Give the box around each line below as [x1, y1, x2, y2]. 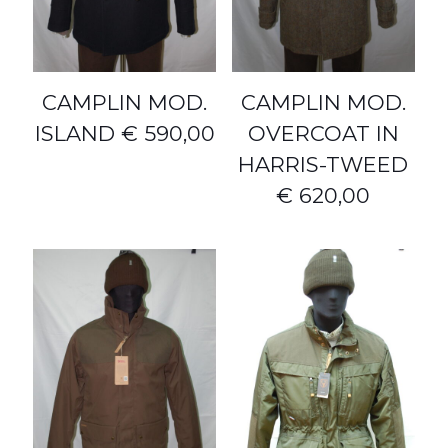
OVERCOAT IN [247, 121, 399, 147]
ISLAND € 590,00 [34, 121, 215, 147]
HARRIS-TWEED [238, 152, 409, 178]
